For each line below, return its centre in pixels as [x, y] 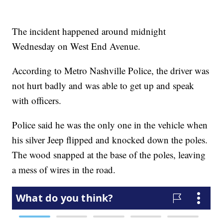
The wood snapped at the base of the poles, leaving [109, 155]
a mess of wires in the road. [65, 170]
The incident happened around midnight [89, 31]
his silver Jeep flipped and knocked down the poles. [110, 140]
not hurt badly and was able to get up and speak [103, 86]
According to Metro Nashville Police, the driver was [111, 71]
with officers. [37, 101]
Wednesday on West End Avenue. [76, 46]
